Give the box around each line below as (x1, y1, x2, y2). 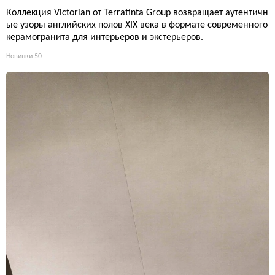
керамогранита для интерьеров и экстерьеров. (6, 33, 203, 43)
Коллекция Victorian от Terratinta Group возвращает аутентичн (6, 8, 268, 18)
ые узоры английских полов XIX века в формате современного (6, 20, 268, 31)
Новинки (6, 53, 33, 61)
